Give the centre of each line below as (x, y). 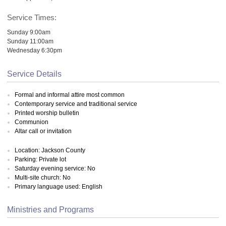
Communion (32, 122)
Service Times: (32, 17)
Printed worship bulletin (47, 113)
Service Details (34, 74)
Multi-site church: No (43, 178)
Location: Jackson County (50, 150)
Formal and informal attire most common (70, 95)
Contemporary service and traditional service (76, 104)
